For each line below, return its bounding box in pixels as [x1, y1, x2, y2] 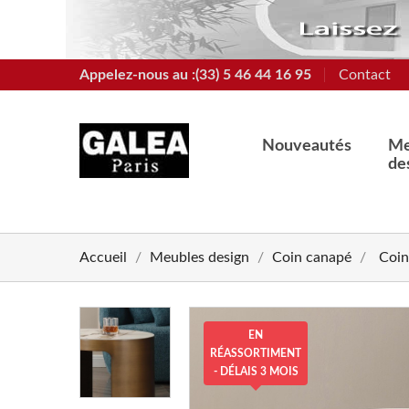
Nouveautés [262, 138, 351, 154]
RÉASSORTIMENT [210, 348, 301, 360]
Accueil [79, 250, 127, 265]
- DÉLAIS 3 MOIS [213, 366, 299, 378]
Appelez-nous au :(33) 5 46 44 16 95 [79, 68, 311, 82]
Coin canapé [272, 250, 351, 265]
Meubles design [150, 250, 249, 265]
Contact [339, 68, 391, 82]
